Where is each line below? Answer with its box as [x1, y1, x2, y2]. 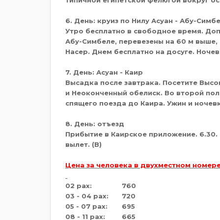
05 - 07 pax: [65, 202, 108, 210]
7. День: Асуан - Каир [65, 68, 143, 76]
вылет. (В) [65, 140, 102, 148]
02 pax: [65, 181, 92, 190]
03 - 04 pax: [65, 192, 109, 200]
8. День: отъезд [65, 119, 124, 128]
